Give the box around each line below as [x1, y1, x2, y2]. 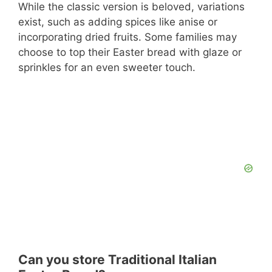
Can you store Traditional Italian [18, 251, 217, 267]
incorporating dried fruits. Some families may [18, 31, 237, 44]
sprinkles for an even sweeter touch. [18, 61, 195, 74]
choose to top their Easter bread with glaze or [18, 46, 242, 59]
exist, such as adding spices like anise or [18, 16, 217, 29]
